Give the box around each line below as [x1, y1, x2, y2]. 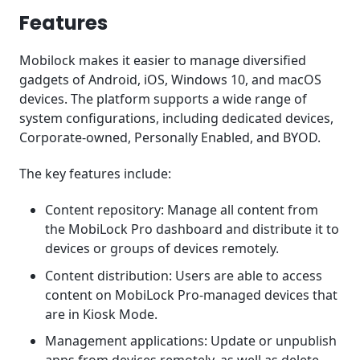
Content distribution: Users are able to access [45, 266, 322, 284]
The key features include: [19, 165, 171, 183]
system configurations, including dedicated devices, [19, 109, 333, 128]
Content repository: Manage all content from [45, 200, 318, 219]
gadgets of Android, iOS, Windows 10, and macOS [19, 71, 321, 89]
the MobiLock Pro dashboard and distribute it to [45, 219, 339, 238]
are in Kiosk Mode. [45, 305, 157, 323]
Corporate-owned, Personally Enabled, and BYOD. [19, 129, 321, 147]
